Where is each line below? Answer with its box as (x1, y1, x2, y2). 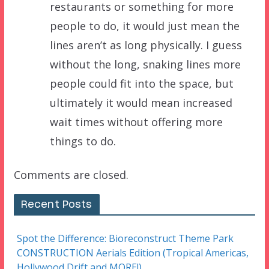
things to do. (49, 133, 116, 148)
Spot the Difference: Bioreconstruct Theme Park (16, 231, 234, 245)
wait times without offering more (49, 114, 223, 129)
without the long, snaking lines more (49, 56, 241, 71)
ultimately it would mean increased (49, 95, 232, 110)
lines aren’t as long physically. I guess (49, 37, 242, 52)
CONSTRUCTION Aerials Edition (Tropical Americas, (16, 246, 249, 259)
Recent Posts (20, 199, 92, 210)
